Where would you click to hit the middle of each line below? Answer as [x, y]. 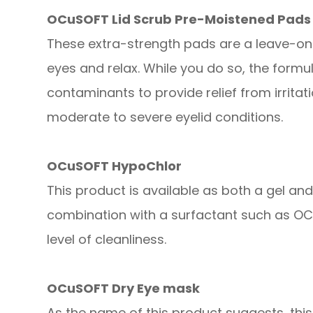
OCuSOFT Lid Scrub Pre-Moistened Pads [179, 19]
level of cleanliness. [107, 239]
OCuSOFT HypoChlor [115, 166]
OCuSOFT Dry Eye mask [124, 288]
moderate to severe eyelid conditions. [165, 117]
